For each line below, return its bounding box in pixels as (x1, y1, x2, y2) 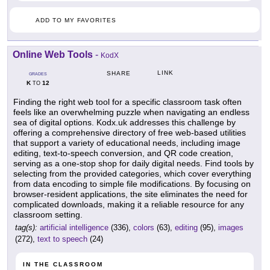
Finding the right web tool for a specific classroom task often (13, 97, 242, 107)
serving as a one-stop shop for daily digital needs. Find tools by (13, 159, 254, 169)
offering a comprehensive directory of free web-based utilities (13, 128, 246, 138)
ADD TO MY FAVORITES (36, 17, 116, 24)
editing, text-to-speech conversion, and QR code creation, (13, 148, 233, 159)
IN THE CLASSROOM (23, 261, 103, 268)
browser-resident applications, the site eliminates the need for (13, 189, 248, 199)
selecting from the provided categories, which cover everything (13, 169, 251, 179)
